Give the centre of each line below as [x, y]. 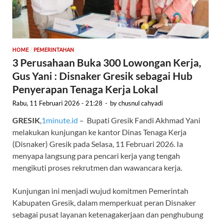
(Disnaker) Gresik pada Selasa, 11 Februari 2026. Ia [98, 144]
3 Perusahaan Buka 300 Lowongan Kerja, [107, 63]
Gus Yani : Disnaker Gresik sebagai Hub [102, 76]
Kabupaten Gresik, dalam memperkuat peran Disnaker [104, 203]
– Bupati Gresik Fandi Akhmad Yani [139, 120]
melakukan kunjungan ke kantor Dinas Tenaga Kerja [99, 132]
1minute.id [60, 120]
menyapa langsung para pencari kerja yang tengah [96, 156]
